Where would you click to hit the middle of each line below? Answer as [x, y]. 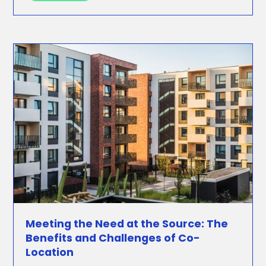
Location [50, 252]
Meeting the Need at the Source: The [127, 224]
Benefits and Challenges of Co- [113, 238]
